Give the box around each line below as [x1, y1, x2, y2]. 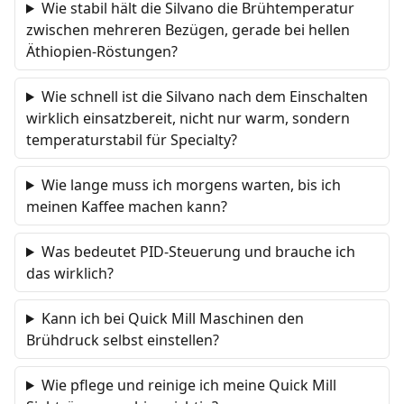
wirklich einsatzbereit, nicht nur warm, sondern [26, 108, 350, 128]
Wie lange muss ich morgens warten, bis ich [41, 175, 341, 195]
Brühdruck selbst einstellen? [26, 330, 219, 350]
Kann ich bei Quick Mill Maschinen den [41, 308, 304, 328]
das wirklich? [26, 263, 114, 283]
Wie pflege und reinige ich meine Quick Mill [41, 375, 336, 395]
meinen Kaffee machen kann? [26, 197, 227, 216]
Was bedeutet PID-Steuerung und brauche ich [41, 242, 355, 262]
